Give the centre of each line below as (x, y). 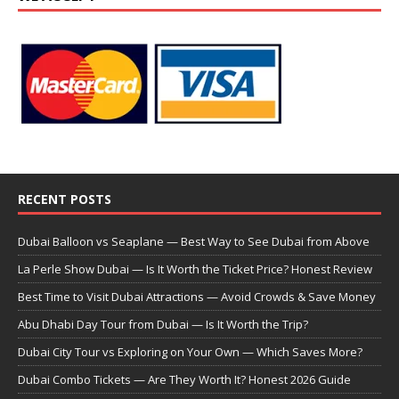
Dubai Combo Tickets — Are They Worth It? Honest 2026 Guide (184, 380)
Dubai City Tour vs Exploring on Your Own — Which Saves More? (190, 352)
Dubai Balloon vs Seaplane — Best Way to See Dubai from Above (194, 242)
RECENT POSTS (65, 199)
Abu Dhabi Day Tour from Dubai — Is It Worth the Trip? (163, 325)
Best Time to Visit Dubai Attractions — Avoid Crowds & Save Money (197, 297)
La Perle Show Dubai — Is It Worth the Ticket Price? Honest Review (195, 269)
